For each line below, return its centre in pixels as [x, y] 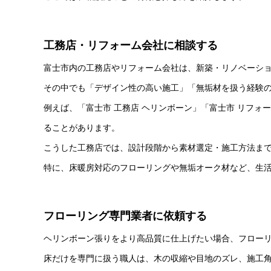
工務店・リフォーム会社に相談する [131, 45]
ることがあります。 [82, 127]
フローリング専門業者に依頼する [125, 216]
